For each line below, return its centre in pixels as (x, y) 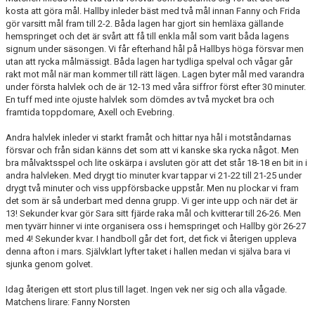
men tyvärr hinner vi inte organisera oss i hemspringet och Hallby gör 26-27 (156, 226)
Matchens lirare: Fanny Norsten (68, 302)
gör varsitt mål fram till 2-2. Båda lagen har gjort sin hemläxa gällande (144, 23)
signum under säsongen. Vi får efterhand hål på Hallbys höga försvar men (155, 49)
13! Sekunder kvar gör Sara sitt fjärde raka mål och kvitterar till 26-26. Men (153, 213)
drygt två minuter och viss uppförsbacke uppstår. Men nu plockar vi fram (152, 188)
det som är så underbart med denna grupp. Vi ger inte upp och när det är (152, 200)
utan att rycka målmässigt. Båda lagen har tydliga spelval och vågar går (149, 61)
